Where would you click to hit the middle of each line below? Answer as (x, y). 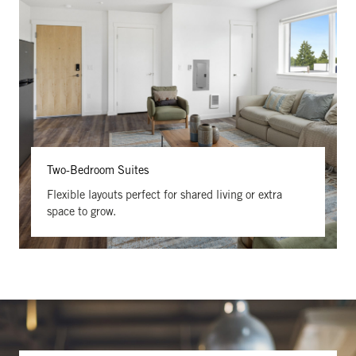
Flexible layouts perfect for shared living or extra (164, 196)
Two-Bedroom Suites (98, 172)
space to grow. (81, 213)
